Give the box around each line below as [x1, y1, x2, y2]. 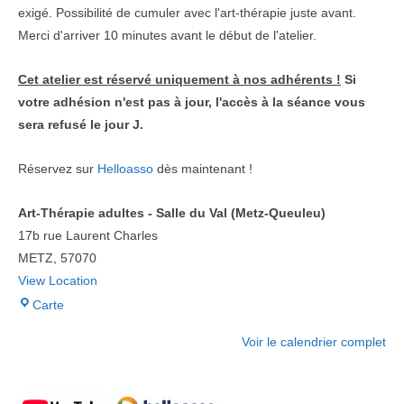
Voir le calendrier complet [242, 335, 386, 349]
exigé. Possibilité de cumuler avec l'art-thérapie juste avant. [18, 5, 356, 20]
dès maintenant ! [153, 161, 252, 176]
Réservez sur [18, 161, 97, 176]
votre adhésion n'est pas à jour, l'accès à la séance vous [18, 95, 365, 109]
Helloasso [97, 161, 153, 176]
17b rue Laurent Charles [18, 228, 158, 243]
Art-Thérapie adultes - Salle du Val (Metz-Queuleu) [18, 206, 326, 220]
